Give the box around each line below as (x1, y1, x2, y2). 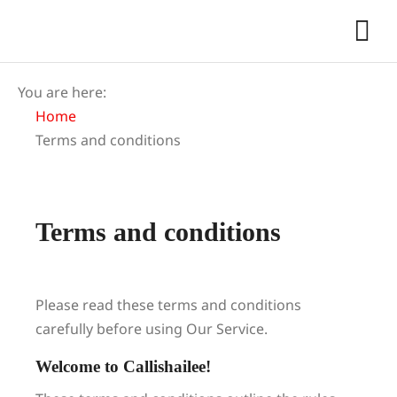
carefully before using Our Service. (35, 319, 268, 339)
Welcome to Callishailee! (35, 357, 211, 376)
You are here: (18, 82, 106, 102)
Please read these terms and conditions (35, 295, 301, 315)
